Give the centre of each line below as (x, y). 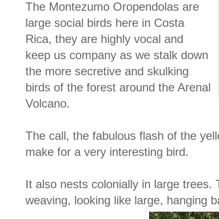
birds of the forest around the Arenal (118, 88)
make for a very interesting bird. (107, 152)
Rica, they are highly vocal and (104, 39)
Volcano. (48, 104)
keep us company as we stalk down (117, 55)
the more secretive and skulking (107, 72)
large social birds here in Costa (105, 23)
